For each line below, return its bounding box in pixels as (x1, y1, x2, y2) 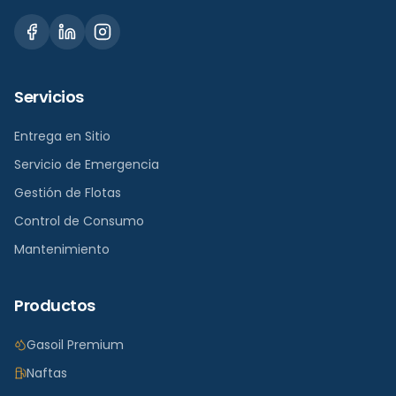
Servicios (14, 86, 84, 108)
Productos (14, 294, 95, 316)
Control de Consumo (14, 212, 144, 230)
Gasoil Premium (27, 336, 124, 354)
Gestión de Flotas (14, 184, 121, 202)
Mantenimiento (14, 240, 110, 258)
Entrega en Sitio (14, 127, 110, 145)
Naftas (27, 364, 67, 382)
